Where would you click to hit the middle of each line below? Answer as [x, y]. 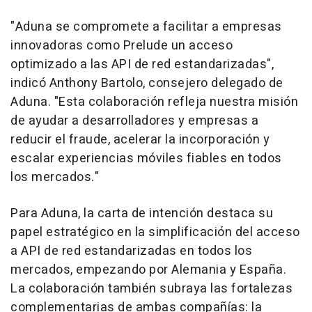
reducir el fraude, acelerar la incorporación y [140, 140]
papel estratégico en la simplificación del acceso [155, 232]
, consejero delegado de [213, 83]
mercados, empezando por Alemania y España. [148, 270]
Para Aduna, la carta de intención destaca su [142, 213]
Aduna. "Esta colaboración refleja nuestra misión [154, 102]
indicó [30, 83]
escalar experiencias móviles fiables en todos [146, 158]
